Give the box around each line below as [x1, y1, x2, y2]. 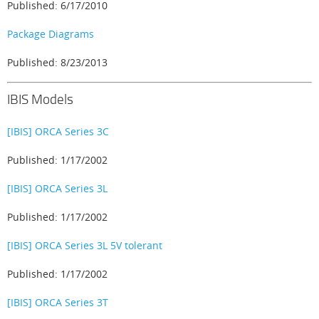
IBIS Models [7, 90, 73, 108]
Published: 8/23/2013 [7, 56, 108, 69]
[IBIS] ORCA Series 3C [7, 125, 109, 138]
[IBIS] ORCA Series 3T [7, 296, 108, 309]
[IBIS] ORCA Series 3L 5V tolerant [7, 239, 162, 252]
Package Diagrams [7, 27, 94, 41]
